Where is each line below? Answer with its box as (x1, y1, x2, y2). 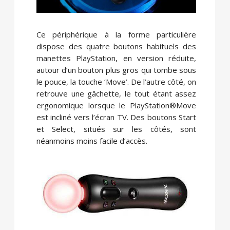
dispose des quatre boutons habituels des (36, 41, 197, 51)
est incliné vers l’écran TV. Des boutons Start (36, 111, 197, 122)
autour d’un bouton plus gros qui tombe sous (36, 64, 197, 75)
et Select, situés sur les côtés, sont (36, 123, 197, 134)
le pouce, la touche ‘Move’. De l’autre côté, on (36, 76, 197, 87)
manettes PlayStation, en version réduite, (36, 52, 197, 63)
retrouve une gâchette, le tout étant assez (36, 88, 197, 99)
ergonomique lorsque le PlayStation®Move (36, 100, 197, 110)
